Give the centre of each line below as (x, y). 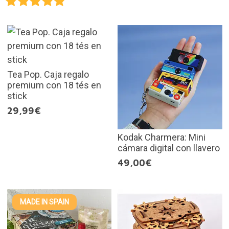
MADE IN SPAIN (44, 202)
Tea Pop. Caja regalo (48, 74)
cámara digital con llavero (169, 148)
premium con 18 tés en (54, 85)
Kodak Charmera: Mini (162, 138)
